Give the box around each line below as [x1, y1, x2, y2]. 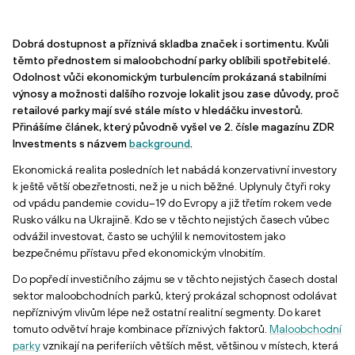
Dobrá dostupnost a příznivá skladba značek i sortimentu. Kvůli [13, 37, 329, 50]
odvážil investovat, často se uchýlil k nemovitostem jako [13, 230, 285, 242]
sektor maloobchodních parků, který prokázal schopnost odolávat [13, 289, 337, 302]
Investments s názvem [13, 137, 129, 150]
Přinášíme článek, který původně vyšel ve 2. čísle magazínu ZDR [13, 120, 334, 133]
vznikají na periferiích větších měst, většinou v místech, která [40, 339, 338, 352]
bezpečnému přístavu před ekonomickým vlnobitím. [13, 246, 265, 259]
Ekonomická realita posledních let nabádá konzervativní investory [13, 163, 337, 176]
